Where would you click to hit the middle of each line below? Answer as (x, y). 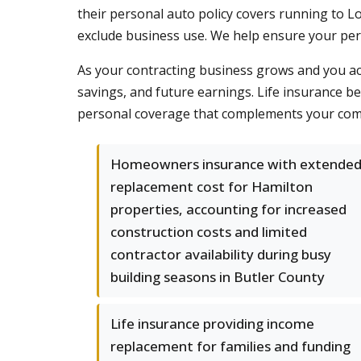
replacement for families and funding (230, 346)
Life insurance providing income (212, 324)
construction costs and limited (209, 232)
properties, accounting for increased (228, 209)
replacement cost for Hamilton (212, 187)
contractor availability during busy (221, 254)
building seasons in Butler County (218, 277)
